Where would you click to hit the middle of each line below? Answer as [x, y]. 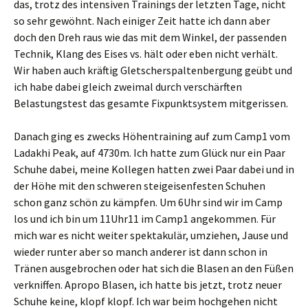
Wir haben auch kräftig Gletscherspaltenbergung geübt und [153, 70]
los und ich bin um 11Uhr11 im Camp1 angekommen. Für [145, 219]
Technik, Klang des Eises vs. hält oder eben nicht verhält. [146, 54]
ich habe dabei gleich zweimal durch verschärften [128, 87]
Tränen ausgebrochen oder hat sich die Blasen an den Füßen [154, 268]
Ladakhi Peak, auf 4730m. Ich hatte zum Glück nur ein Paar [150, 153]
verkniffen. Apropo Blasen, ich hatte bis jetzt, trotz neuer [148, 285]
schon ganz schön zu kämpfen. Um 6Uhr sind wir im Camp [148, 202]
